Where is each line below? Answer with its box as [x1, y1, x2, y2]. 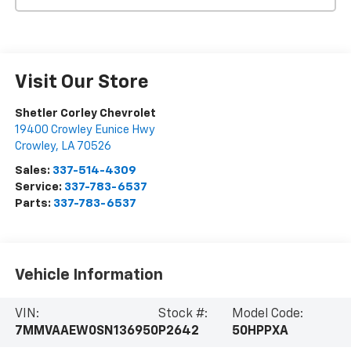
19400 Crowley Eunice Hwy [14, 124, 155, 136]
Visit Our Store [14, 73, 149, 92]
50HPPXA [232, 324, 289, 338]
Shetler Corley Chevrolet [14, 107, 156, 120]
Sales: [14, 165, 52, 177]
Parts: [14, 197, 53, 210]
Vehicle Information [14, 266, 163, 283]
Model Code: [232, 307, 304, 320]
